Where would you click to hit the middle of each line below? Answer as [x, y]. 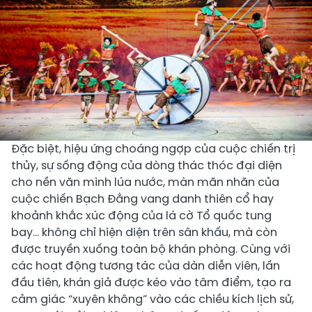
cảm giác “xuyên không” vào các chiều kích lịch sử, [153, 299]
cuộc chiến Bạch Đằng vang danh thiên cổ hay [142, 199]
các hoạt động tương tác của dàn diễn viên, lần [146, 266]
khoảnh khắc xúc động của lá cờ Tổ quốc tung [141, 216]
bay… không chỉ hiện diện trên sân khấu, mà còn [144, 233]
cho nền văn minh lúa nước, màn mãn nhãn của [145, 182]
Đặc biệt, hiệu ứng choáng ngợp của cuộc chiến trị [153, 149]
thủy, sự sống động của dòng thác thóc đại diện [147, 166]
